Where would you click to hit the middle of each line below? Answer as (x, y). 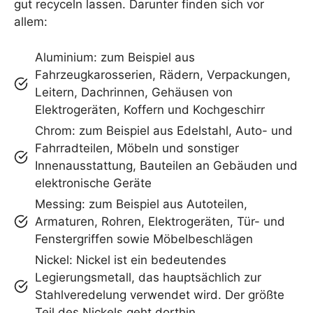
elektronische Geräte (93, 183)
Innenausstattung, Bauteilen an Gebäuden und (166, 165)
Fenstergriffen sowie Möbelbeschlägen (144, 239)
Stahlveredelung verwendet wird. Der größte (160, 294)
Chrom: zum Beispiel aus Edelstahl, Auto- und (164, 130)
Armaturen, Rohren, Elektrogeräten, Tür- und (160, 221)
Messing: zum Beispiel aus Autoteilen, (141, 204)
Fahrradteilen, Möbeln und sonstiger (137, 148)
